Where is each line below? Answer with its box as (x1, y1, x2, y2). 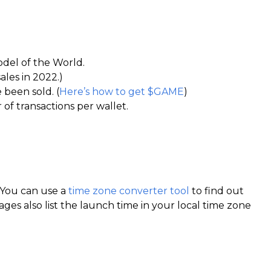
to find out (189, 185, 244, 197)
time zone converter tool (68, 185, 189, 197)
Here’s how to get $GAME (59, 86, 184, 97)
